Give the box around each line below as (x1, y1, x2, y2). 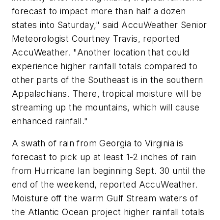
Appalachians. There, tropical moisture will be (12, 88, 202, 99)
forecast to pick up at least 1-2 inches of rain (12, 152, 196, 163)
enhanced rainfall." (12, 115, 88, 126)
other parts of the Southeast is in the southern (12, 74, 203, 85)
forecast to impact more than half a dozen (12, 5, 186, 16)
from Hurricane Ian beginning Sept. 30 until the (12, 165, 206, 176)
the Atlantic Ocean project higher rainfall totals (12, 207, 205, 218)
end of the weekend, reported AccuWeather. (12, 179, 198, 190)
